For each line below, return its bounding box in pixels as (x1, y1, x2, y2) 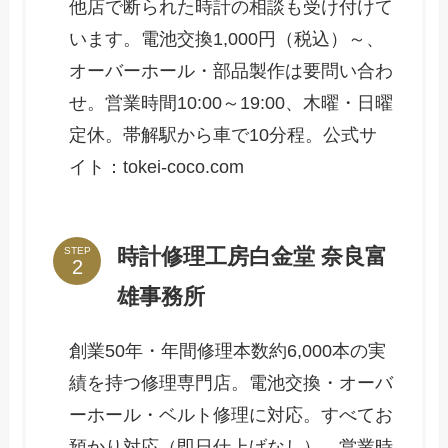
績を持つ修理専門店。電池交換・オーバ (69, 372, 394, 393)
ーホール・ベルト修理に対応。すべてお (69, 404, 394, 425)
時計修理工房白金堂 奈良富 (117, 244, 388, 269)
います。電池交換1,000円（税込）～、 (69, 29, 385, 50)
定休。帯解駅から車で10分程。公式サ (69, 125, 378, 146)
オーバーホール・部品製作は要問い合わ (69, 61, 394, 82)
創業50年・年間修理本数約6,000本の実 (69, 340, 387, 361)
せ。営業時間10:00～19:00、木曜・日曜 (69, 93, 394, 114)
